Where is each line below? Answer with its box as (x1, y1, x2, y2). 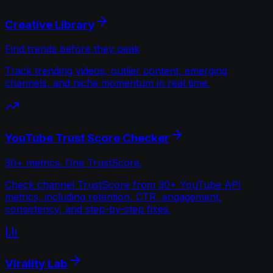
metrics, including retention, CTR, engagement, (5, 190, 222, 203)
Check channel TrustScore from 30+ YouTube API (5, 178, 241, 191)
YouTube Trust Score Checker (5, 130, 169, 145)
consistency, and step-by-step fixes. (5, 202, 171, 215)
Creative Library (5, 17, 94, 32)
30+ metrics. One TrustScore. (5, 156, 142, 169)
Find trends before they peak (5, 43, 140, 55)
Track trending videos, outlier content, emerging (5, 65, 227, 77)
